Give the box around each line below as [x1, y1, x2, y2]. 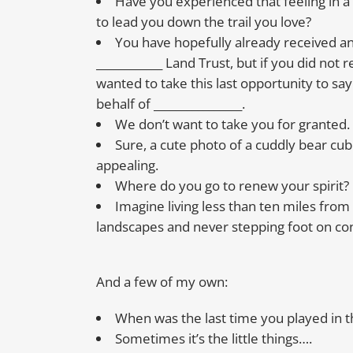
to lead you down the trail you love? [96, 13, 311, 32]
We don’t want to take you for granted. [115, 115, 350, 134]
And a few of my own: [96, 273, 228, 292]
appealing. [96, 156, 158, 175]
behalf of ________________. [96, 95, 245, 113]
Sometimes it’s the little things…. [115, 329, 312, 348]
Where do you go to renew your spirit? [115, 176, 349, 195]
